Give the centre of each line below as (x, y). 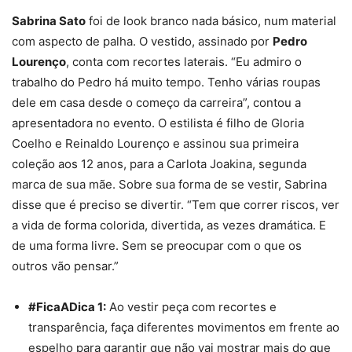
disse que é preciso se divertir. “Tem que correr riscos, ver (176, 204)
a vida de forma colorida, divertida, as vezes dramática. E (169, 225)
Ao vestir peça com (164, 306)
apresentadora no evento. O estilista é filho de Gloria (158, 123)
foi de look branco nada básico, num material (211, 20)
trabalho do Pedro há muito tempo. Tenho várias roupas (166, 82)
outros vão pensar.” (65, 266)
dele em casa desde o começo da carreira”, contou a (156, 102)
